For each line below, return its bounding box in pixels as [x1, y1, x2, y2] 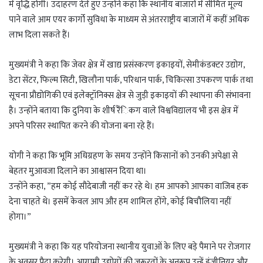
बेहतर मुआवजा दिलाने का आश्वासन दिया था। [9, 164, 147, 179]
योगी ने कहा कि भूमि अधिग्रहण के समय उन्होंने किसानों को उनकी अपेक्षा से [9, 149, 238, 164]
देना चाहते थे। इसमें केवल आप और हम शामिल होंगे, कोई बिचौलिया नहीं [9, 194, 231, 210]
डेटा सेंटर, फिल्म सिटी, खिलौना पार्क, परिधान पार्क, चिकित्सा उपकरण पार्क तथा [9, 73, 253, 88]
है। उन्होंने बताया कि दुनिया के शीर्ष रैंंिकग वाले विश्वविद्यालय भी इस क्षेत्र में [9, 103, 238, 119]
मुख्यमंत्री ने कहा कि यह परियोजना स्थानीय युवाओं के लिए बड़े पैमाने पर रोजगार [9, 240, 251, 255]
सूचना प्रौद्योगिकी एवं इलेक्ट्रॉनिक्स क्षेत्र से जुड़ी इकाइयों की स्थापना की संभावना [9, 88, 251, 103]
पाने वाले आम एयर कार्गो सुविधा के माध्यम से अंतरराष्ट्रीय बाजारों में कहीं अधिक [9, 12, 249, 28]
